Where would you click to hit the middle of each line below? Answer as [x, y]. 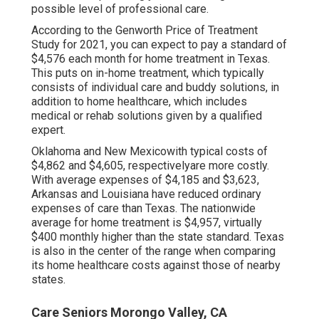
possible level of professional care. [120, 9]
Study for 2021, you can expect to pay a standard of [159, 45]
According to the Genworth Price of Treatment [145, 31]
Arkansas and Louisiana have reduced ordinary [146, 194]
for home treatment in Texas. [198, 59]
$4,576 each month [78, 59]
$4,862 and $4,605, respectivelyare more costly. [150, 166]
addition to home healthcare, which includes [139, 102]
